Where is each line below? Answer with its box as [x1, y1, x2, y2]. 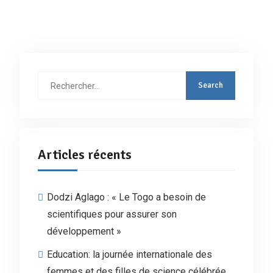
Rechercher [37, 73, 82, 83]
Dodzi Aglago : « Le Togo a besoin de [46, 191, 206, 203]
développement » [46, 225, 121, 237]
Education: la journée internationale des [46, 249, 212, 260]
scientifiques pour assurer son [46, 208, 177, 220]
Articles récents [37, 146, 132, 163]
